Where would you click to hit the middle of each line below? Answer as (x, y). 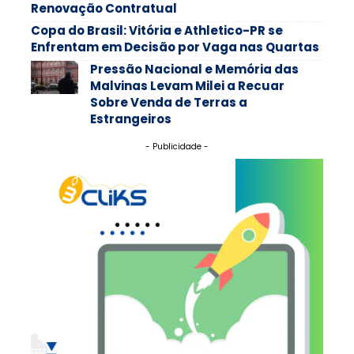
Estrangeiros (131, 119)
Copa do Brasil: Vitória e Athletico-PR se (157, 30)
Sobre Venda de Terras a (169, 102)
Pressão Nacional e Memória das (194, 69)
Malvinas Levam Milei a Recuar (187, 85)
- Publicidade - (177, 146)
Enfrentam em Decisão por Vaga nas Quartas (175, 47)
